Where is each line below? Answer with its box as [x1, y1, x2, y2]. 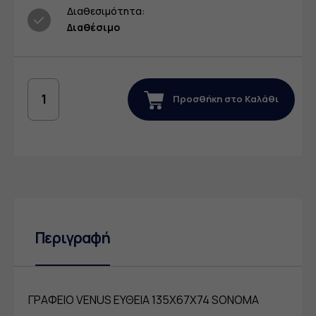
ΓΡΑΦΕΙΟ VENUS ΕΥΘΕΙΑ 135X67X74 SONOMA [28, 292, 259, 308]
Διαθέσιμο [67, 20, 120, 35]
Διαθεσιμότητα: [67, 4, 145, 18]
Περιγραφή [35, 228, 111, 248]
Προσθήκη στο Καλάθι [171, 92, 279, 106]
